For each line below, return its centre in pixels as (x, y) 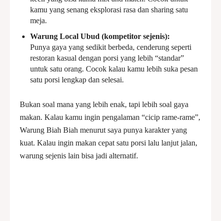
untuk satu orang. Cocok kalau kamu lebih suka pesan (114, 69)
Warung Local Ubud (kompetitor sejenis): (100, 36)
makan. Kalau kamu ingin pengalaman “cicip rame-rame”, (110, 117)
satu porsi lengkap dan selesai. (77, 80)
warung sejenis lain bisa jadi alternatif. (79, 156)
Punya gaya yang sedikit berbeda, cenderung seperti (111, 47)
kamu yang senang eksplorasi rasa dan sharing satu (109, 10)
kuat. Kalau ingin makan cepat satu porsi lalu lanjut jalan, (109, 143)
